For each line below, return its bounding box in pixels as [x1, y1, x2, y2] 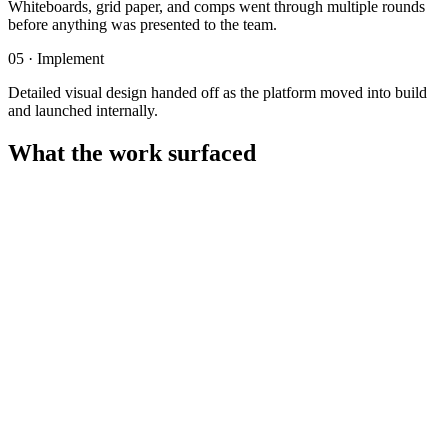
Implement [37, 49, 104, 67]
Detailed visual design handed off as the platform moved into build [8, 83, 427, 101]
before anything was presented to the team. [8, 15, 277, 33]
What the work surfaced [8, 139, 256, 166]
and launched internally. [8, 101, 158, 119]
